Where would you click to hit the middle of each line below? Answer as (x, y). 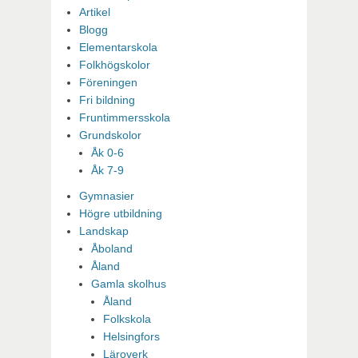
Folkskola (127, 319)
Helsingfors (131, 336)
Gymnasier (107, 196)
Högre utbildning (121, 213)
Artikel (95, 12)
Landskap (104, 231)
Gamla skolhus (129, 284)
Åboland (112, 249)
